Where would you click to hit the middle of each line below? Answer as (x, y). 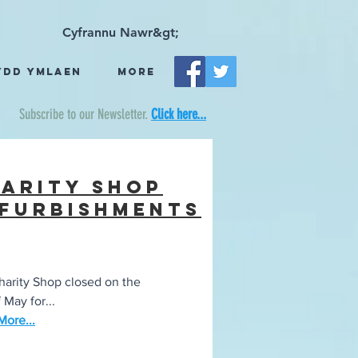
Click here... (179, 114)
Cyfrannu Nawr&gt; (121, 32)
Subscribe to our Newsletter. (85, 114)
